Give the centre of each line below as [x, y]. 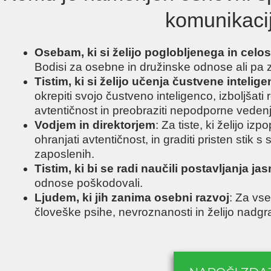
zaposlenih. [64, 154]
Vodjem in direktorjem [95, 125]
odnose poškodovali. [89, 183]
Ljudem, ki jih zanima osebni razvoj [132, 198]
